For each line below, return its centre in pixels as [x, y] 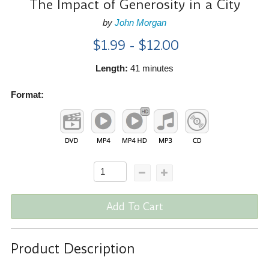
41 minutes [151, 68]
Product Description [73, 249]
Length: [112, 68]
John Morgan [141, 22]
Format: [27, 94]
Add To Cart [134, 206]
